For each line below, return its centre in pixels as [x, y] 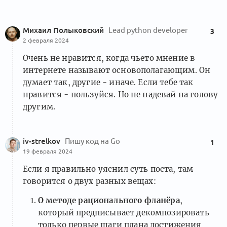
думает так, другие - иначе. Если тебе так [108, 82]
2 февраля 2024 [46, 40]
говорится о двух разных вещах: [89, 181]
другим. [39, 106]
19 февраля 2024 [48, 151]
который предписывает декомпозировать [124, 213]
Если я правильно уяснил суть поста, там [108, 169]
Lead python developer [148, 30]
